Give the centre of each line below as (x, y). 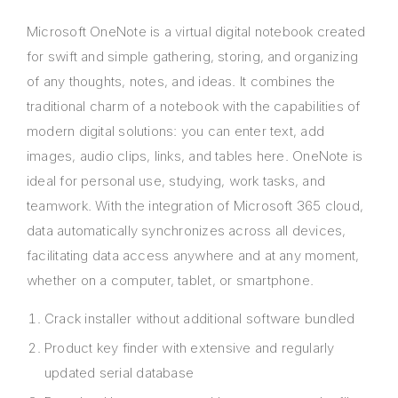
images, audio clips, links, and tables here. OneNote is (195, 156)
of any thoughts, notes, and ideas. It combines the (181, 82)
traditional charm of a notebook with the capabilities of (194, 107)
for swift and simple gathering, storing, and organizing (193, 57)
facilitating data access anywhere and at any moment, (193, 256)
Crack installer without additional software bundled (200, 319)
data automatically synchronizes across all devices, (187, 231)
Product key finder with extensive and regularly (190, 348)
